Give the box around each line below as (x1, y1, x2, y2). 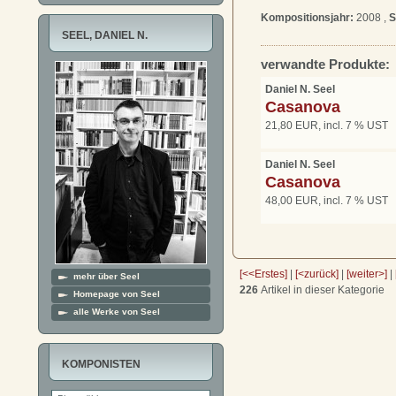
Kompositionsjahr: (261, 11, 354, 25)
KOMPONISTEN (62, 358, 141, 370)
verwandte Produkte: (261, 57, 390, 72)
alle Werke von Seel (73, 307, 160, 316)
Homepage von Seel (73, 289, 160, 299)
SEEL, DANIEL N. (62, 29, 148, 42)
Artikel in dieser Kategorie (258, 284, 385, 297)
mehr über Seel (73, 271, 140, 281)
